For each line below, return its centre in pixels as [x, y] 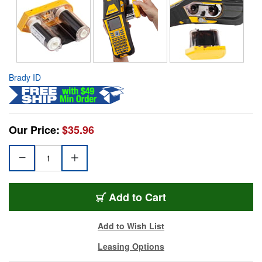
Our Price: [34, 130]
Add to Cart [137, 197]
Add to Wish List [131, 225]
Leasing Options [131, 246]
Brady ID [25, 77]
